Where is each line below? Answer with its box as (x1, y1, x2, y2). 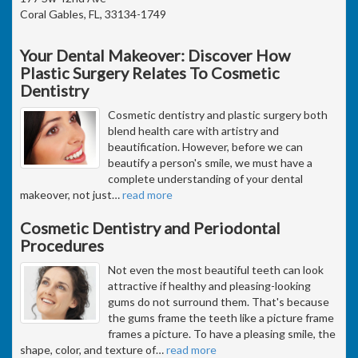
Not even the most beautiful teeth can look (108, 262, 324, 276)
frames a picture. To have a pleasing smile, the (108, 326, 336, 340)
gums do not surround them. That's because (108, 294, 329, 308)
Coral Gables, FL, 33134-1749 (20, 6, 166, 21)
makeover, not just (20, 187, 112, 201)
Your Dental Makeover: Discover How (20, 45, 290, 65)
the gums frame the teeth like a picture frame (108, 310, 334, 324)
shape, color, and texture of (20, 342, 156, 356)
